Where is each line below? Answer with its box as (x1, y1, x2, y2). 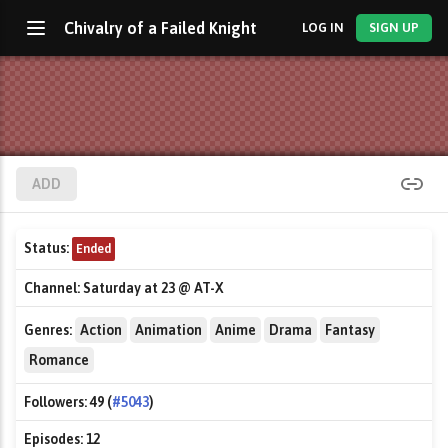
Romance (29, 352, 89, 368)
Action (80, 322, 122, 338)
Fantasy (325, 322, 375, 338)
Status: (24, 240, 69, 256)
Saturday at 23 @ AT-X (80, 280, 224, 296)
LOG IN (301, 20, 344, 35)
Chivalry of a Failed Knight (64, 19, 257, 37)
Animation (135, 322, 202, 338)
